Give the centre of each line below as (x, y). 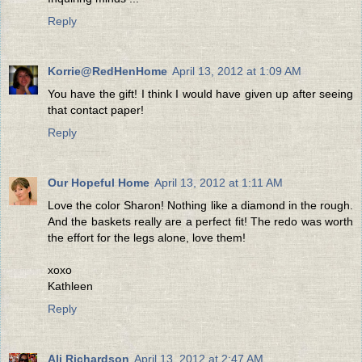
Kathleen (70, 286)
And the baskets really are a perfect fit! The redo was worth (200, 222)
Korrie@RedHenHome (107, 72)
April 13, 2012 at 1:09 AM (237, 72)
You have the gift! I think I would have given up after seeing (200, 94)
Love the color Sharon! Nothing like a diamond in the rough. (200, 206)
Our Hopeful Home (99, 183)
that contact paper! (96, 110)
